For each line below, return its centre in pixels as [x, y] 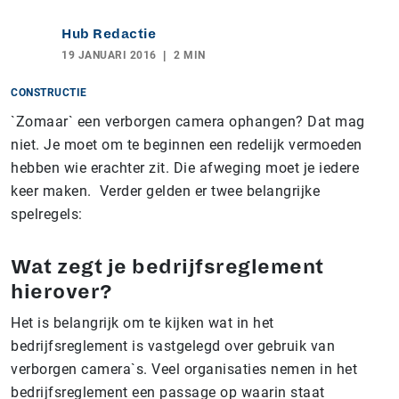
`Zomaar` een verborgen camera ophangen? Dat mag [188, 122]
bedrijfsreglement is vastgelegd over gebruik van [173, 346]
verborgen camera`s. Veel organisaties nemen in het [184, 369]
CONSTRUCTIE [49, 93]
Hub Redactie [109, 34]
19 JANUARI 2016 [109, 55]
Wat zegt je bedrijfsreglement [167, 267]
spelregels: [47, 214]
